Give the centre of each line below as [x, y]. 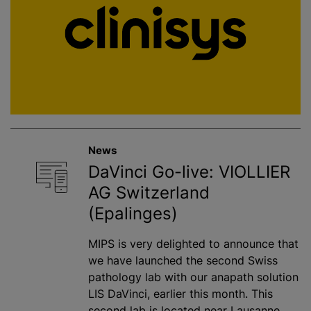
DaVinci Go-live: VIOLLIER [189, 172]
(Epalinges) [133, 213]
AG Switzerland [149, 193]
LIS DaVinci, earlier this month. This [180, 294]
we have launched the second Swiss [183, 260]
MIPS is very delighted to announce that [193, 244]
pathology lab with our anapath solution [193, 277]
